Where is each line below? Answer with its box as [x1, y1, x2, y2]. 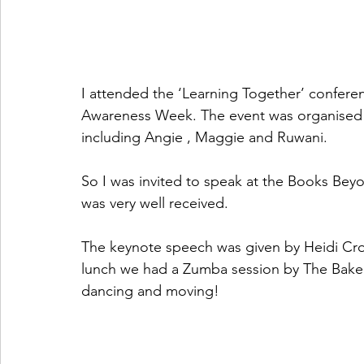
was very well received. [81, 194, 232, 212]
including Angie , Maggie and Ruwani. [81, 128, 327, 146]
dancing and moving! [81, 282, 219, 300]
